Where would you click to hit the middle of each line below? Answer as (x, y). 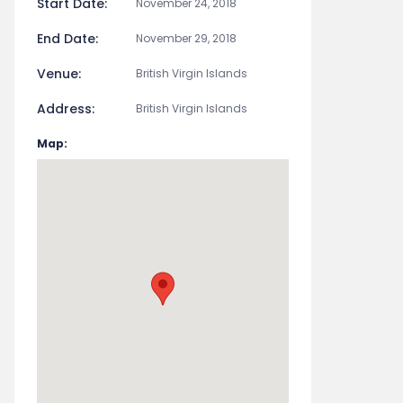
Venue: (59, 74)
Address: (66, 109)
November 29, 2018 (186, 38)
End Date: (67, 39)
